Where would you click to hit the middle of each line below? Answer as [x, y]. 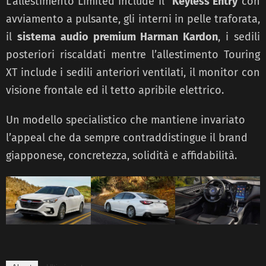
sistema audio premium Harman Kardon [118, 37]
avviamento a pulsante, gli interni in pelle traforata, [133, 19]
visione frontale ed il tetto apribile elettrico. [115, 90]
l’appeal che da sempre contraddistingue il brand [127, 137]
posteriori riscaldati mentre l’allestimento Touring [133, 54]
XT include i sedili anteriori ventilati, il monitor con [133, 72]
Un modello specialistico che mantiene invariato [126, 120]
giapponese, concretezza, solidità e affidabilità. [121, 155]
